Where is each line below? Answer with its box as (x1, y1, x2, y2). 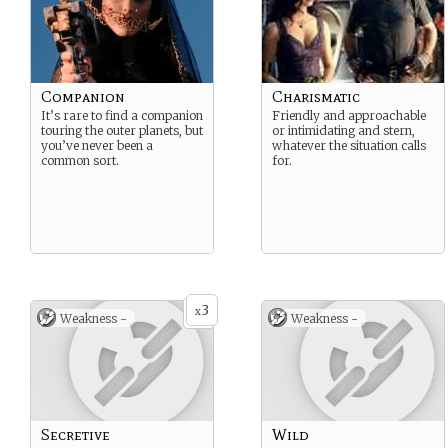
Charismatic (272, 87, 360, 106)
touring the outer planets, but (41, 123, 203, 138)
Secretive (41, 425, 110, 444)
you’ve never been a (41, 138, 153, 153)
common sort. (41, 153, 119, 168)
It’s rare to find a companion (41, 108, 203, 123)
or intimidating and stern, (272, 123, 415, 138)
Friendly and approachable (272, 108, 426, 123)
